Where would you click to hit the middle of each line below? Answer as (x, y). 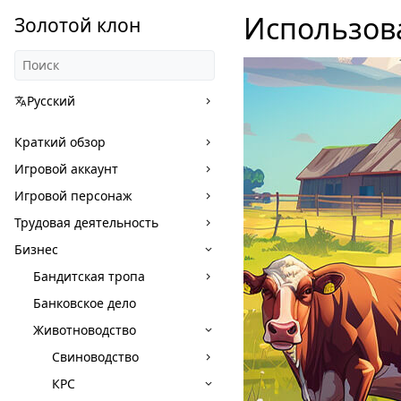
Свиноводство (95, 357)
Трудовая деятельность (86, 222)
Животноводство (85, 330)
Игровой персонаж (73, 196)
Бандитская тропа (89, 276)
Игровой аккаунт (66, 169)
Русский (51, 101)
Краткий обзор (60, 142)
